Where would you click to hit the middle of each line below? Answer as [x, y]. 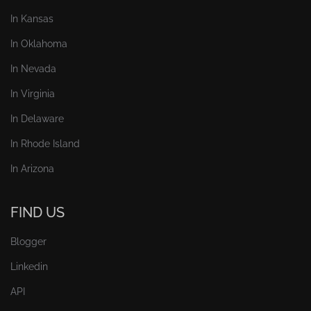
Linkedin [29, 267]
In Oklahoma [39, 44]
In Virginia [33, 94]
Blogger [28, 242]
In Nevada [33, 69]
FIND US [37, 213]
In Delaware [37, 119]
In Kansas [32, 19]
